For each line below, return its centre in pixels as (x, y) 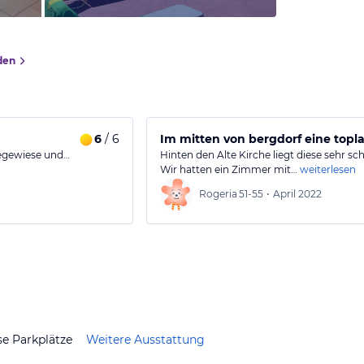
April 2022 (297, 194)
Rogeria (218, 194)
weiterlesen (328, 169)
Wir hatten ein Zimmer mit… (229, 169)
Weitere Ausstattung (145, 339)
